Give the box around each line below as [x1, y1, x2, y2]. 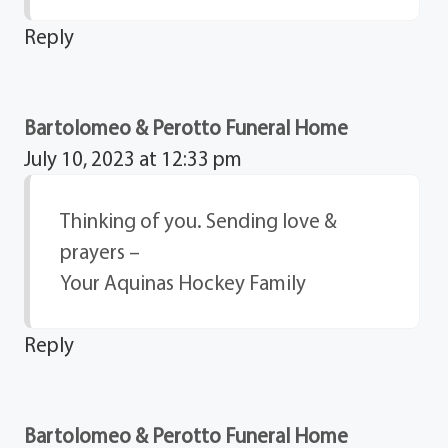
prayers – [60, 237, 141, 264]
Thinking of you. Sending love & [60, 206, 338, 233]
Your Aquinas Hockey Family [60, 268, 307, 295]
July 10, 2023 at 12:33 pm [24, 144, 243, 171]
